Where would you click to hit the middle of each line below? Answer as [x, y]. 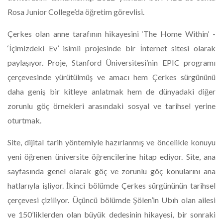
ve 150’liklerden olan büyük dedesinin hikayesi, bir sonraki [111, 214]
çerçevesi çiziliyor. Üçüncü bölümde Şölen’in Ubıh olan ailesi [111, 200]
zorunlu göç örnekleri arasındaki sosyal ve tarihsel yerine [111, 106]
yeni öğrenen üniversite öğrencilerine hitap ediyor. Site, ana [111, 157]
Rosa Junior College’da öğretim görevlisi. [76, 12]
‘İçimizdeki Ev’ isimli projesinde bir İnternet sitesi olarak [111, 48]
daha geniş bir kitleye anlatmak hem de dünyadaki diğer [111, 91]
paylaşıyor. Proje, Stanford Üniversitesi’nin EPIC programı [111, 62]
